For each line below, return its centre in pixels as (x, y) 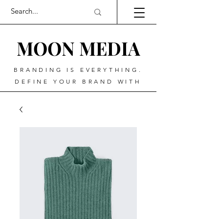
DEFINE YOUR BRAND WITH (78, 81)
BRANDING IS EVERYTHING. (78, 70)
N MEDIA (101, 48)
